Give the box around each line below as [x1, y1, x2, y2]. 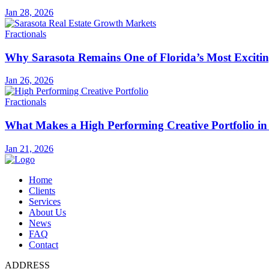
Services [29, 196, 61, 207]
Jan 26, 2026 [5, 75, 53, 86]
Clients [29, 185, 55, 196]
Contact [29, 239, 58, 250]
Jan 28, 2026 [5, 7, 53, 18]
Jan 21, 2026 [5, 143, 53, 154]
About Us [29, 207, 66, 217]
